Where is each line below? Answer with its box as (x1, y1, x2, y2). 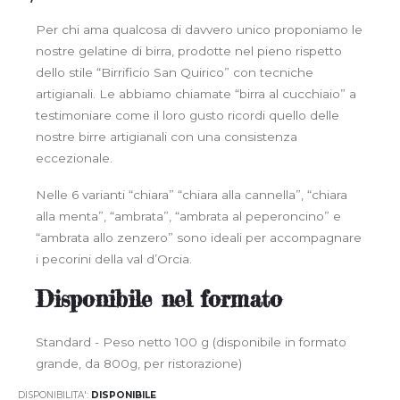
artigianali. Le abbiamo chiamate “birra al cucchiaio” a (36, 86, 356, 101)
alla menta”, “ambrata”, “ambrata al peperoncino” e (36, 209, 341, 224)
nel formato (161, 286, 282, 313)
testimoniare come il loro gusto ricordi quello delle (36, 107, 339, 122)
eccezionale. (36, 150, 112, 165)
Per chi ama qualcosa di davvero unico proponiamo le (36, 21, 362, 37)
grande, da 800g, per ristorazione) (36, 356, 242, 371)
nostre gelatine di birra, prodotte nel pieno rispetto (36, 43, 342, 58)
